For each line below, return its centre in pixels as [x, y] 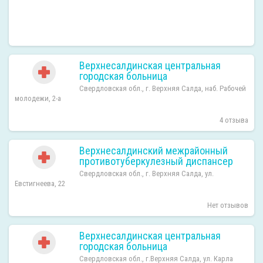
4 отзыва [234, 120]
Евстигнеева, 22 [40, 183]
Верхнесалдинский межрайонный [154, 151]
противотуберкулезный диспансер [156, 161]
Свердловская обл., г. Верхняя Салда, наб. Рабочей [163, 88]
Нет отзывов [228, 205]
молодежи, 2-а [38, 98]
